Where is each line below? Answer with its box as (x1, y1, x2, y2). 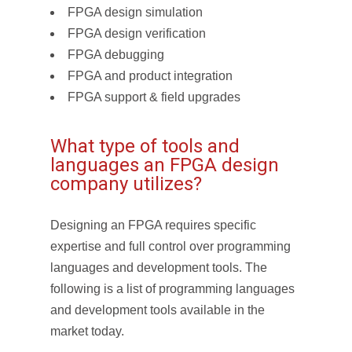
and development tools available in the (50, 303, 265, 317)
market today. (50, 324, 124, 338)
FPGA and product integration (68, 69, 233, 82)
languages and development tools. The (50, 261, 267, 274)
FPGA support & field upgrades (68, 90, 240, 104)
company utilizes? (50, 173, 202, 195)
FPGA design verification (68, 27, 206, 40)
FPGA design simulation (68, 5, 203, 19)
